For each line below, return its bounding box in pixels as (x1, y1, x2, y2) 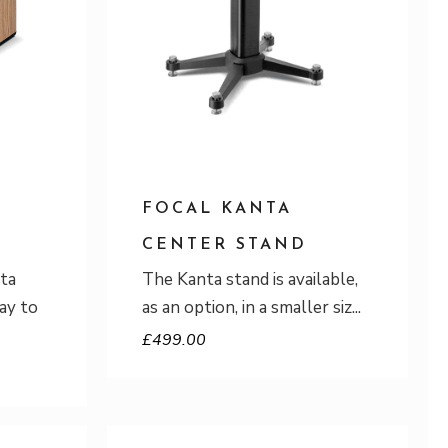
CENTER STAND (142, 237, 307, 253)
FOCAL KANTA (142, 201, 292, 217)
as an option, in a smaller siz (142, 296, 352, 319)
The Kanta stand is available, (142, 268, 358, 291)
